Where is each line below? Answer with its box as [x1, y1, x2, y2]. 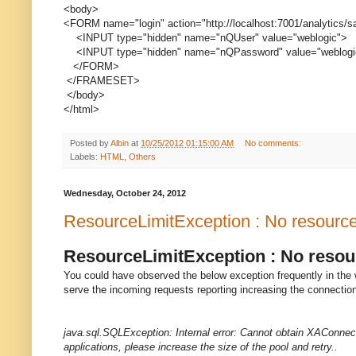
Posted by [70, 138, 110, 149]
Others [129, 152, 156, 162]
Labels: [70, 152, 100, 162]
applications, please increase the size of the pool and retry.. [64, 340, 338, 353]
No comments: [244, 138, 304, 149]
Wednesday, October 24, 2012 [64, 188, 186, 199]
